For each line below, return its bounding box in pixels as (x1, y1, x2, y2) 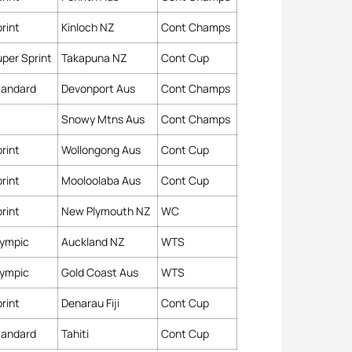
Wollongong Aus (61, 142, 141, 157)
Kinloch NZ (61, 20, 115, 35)
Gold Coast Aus (61, 265, 138, 280)
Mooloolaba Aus (61, 173, 141, 188)
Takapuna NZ (61, 50, 127, 65)
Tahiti (61, 326, 89, 341)
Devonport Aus (61, 81, 135, 96)
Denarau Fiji (61, 295, 119, 310)
